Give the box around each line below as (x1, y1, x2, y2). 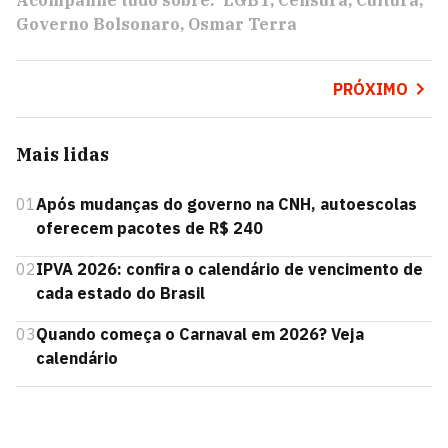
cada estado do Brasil (36, 283, 205, 303)
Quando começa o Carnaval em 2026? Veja (36, 324, 364, 344)
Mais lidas (16, 143, 109, 166)
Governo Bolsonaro (16, 14, 180, 34)
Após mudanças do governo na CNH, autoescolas (36, 194, 417, 214)
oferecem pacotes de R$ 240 (36, 218, 263, 238)
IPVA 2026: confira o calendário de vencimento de (36, 259, 423, 279)
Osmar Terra (188, 14, 297, 34)
